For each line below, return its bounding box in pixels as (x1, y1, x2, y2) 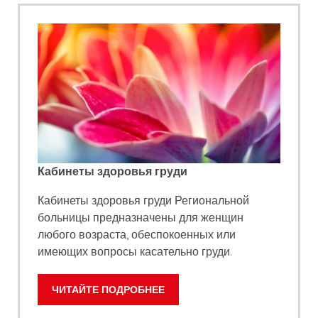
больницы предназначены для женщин (38, 210, 243, 224)
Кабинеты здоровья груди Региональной (38, 193, 249, 207)
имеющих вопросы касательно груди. (38, 244, 232, 258)
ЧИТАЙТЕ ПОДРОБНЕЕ (52, 283, 165, 296)
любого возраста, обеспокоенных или (38, 227, 236, 241)
